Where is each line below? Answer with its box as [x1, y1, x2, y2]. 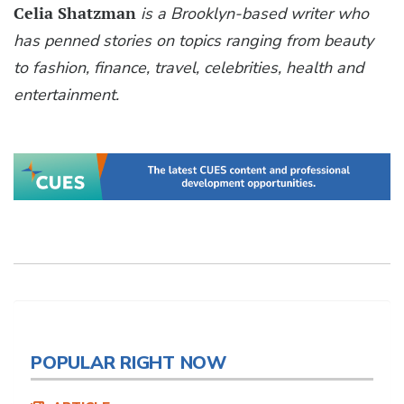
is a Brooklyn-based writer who [141, 3, 369, 25]
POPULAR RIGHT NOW [31, 350, 226, 375]
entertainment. [14, 84, 119, 106]
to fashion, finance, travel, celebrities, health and [14, 57, 363, 79]
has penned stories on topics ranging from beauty [14, 30, 373, 52]
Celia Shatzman [14, 3, 136, 24]
